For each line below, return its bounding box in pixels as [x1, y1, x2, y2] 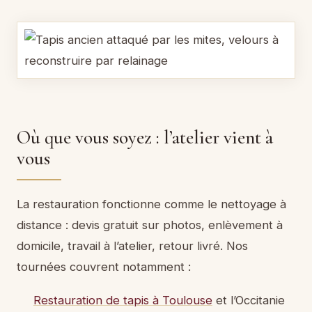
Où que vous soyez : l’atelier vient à [17, 126, 273, 150]
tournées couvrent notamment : [17, 259, 191, 274]
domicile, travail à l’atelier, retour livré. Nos [17, 238, 248, 253]
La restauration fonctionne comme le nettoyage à [17, 196, 286, 211]
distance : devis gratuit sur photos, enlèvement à [17, 217, 283, 232]
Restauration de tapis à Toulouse [33, 292, 212, 307]
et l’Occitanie [212, 292, 285, 307]
